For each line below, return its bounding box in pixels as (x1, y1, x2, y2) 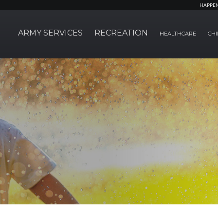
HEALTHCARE (160, 30, 196, 37)
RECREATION (94, 28, 148, 37)
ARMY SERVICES (18, 28, 83, 37)
